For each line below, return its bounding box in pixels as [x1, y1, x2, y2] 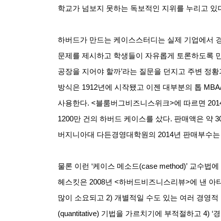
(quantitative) [58, 209, 101, 218]
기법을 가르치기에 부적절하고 [101, 209, 201, 218]
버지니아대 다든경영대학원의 [58, 130, 156, 139]
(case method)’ [139, 162, 189, 170]
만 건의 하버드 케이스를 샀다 [74, 114, 170, 123]
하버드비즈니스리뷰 [119, 178, 185, 186]
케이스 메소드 [93, 162, 139, 170]
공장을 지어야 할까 [58, 67, 121, 75]
